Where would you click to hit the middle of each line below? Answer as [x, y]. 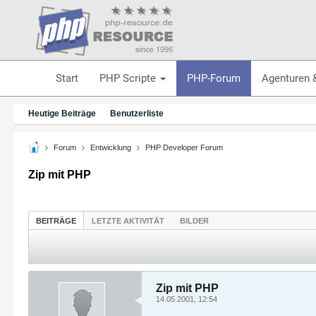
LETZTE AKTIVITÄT [128, 220]
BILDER [194, 220]
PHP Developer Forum [184, 147]
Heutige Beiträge [62, 114]
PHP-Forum [213, 78]
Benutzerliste [137, 114]
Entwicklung [111, 147]
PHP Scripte [129, 78]
